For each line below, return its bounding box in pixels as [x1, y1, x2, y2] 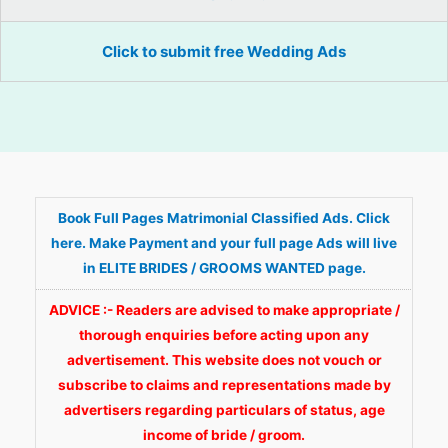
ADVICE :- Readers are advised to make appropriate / [48, 301, 400, 318]
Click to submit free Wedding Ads [102, 41, 346, 61]
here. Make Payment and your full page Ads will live [51, 234, 397, 251]
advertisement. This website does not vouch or [66, 351, 382, 368]
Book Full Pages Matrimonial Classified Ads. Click [58, 209, 390, 226]
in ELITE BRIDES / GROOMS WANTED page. [82, 259, 366, 276]
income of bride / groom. [143, 426, 305, 443]
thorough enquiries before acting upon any [79, 326, 369, 343]
